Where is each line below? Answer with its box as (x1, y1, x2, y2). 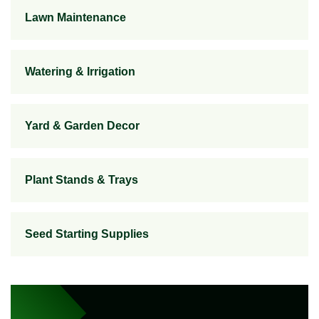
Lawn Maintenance (25, 11, 126, 23)
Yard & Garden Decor (25, 120, 140, 132)
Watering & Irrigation (25, 66, 135, 78)
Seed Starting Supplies (25, 228, 149, 240)
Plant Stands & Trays (25, 174, 138, 186)
